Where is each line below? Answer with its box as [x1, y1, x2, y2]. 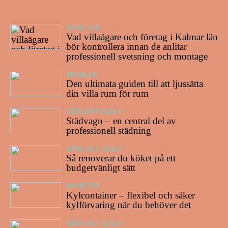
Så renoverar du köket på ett [66, 152, 176, 163]
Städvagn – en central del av [66, 115, 176, 126]
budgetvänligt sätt [66, 162, 135, 173]
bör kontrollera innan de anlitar [66, 41, 187, 52]
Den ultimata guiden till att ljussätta [66, 78, 203, 89]
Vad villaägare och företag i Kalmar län [66, 32, 218, 43]
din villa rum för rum [66, 88, 149, 99]
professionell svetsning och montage [66, 51, 208, 62]
